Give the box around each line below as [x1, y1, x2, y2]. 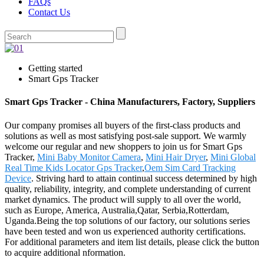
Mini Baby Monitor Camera [37, 151, 141, 162]
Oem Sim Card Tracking [144, 162, 236, 173]
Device [5, 173, 31, 183]
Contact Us [28, 7, 70, 17]
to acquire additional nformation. [5, 247, 126, 258]
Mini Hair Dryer [146, 151, 206, 162]
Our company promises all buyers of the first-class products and [5, 120, 240, 130]
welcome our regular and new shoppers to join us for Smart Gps [5, 141, 242, 151]
